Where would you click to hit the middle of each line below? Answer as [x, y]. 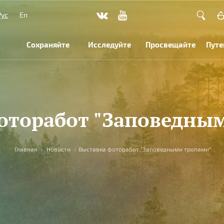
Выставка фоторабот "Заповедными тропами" [144, 149]
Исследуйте [109, 44]
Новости [58, 149]
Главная [26, 149]
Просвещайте [170, 44]
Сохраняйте [48, 44]
